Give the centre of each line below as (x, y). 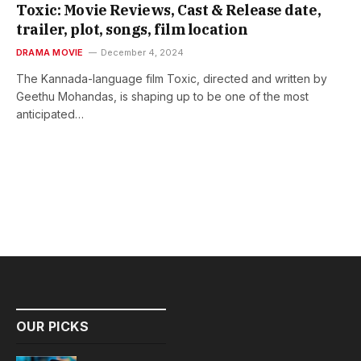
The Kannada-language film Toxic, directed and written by (172, 79)
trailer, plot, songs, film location (132, 30)
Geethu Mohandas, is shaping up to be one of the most (162, 97)
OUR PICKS (53, 327)
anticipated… (50, 114)
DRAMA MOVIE (50, 53)
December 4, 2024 (143, 53)
